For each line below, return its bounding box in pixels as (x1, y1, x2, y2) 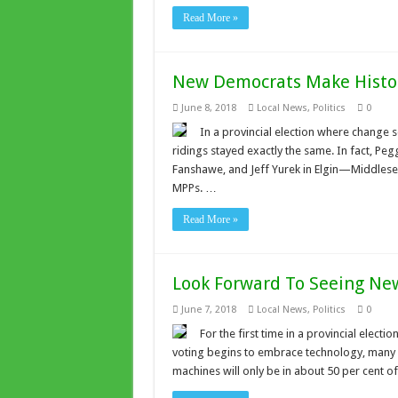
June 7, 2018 (180, 304, 236, 315)
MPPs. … (171, 181, 217, 195)
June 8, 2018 (180, 102, 236, 114)
